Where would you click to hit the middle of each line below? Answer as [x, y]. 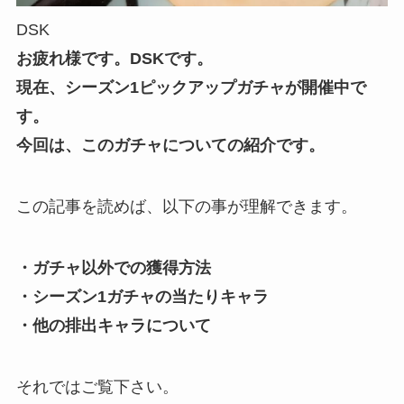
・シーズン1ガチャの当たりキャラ [142, 296]
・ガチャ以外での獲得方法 [113, 267]
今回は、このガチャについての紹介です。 [170, 146]
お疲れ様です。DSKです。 [114, 59]
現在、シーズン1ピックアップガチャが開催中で [191, 88]
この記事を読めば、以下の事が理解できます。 [186, 206]
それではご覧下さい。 [97, 386]
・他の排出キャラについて [113, 325]
